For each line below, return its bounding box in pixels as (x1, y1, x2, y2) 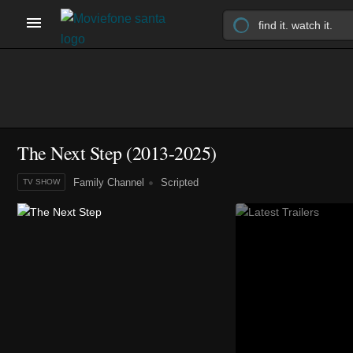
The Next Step (17, 140, 122, 165)
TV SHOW (23, 177, 60, 186)
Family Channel (73, 176, 144, 188)
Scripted (158, 176, 199, 188)
